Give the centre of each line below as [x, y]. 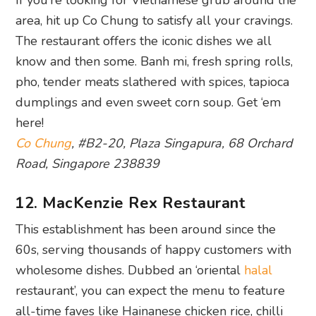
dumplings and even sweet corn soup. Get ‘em [148, 102]
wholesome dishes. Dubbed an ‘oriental [130, 270]
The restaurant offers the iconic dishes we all [144, 41]
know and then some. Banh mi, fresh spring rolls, [154, 61]
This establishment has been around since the [146, 229]
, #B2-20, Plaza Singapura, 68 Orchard [182, 143]
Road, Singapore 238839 [88, 163]
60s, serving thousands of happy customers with [154, 249]
